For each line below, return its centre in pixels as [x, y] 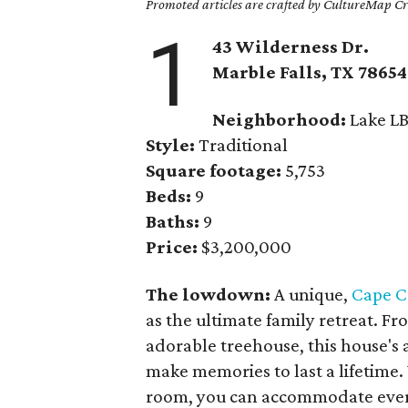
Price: [172, 247]
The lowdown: [210, 294]
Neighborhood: [280, 119]
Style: [171, 145]
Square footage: [214, 170]
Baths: [173, 221]
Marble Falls [267, 72]
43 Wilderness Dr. [291, 46]
